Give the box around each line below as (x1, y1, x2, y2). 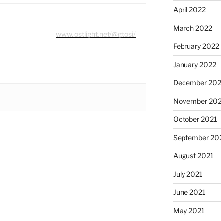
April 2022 (173, 5, 206, 14)
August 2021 (173, 151, 214, 160)
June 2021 (173, 187, 206, 196)
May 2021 (173, 206, 205, 215)
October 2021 (173, 114, 217, 123)
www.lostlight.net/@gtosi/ (56, 30, 136, 38)
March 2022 (173, 23, 212, 32)
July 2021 (173, 169, 203, 178)
